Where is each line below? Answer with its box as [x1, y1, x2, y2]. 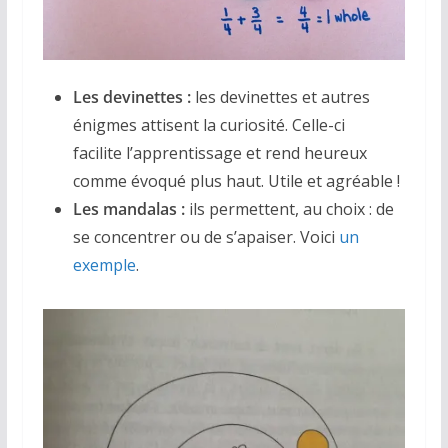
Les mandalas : [72, 198, 185, 221]
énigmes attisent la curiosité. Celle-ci [72, 114, 345, 137]
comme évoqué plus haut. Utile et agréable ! [72, 170, 400, 193]
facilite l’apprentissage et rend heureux [72, 142, 367, 165]
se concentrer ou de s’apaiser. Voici [72, 226, 339, 249]
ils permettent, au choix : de [184, 198, 394, 221]
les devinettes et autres [190, 86, 370, 109]
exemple [72, 254, 136, 277]
